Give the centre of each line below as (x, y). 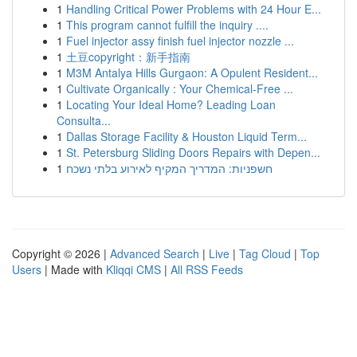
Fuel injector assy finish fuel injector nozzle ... (180, 41)
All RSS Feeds (207, 269)
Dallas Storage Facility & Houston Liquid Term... (186, 136)
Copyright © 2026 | (61, 253)
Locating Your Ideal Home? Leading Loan (171, 104)
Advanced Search (155, 253)
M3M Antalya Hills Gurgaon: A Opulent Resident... (192, 73)
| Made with (74, 269)
